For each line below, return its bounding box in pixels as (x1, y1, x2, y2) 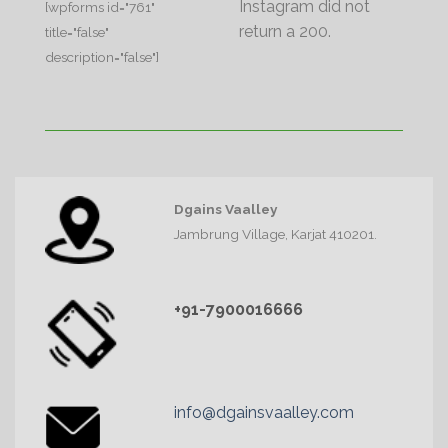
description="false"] (45, 49, 159, 66)
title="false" (45, 24, 109, 41)
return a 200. (239, 22, 331, 42)
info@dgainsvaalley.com (174, 403, 355, 423)
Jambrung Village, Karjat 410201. (174, 226, 378, 243)
